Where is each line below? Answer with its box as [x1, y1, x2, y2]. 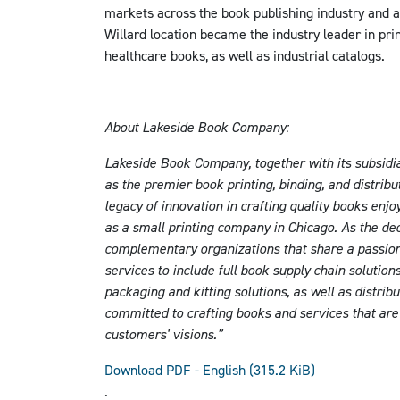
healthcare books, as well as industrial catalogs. [104, 46, 385, 64]
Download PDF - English [104, 361, 249, 379]
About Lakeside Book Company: [104, 118, 288, 136]
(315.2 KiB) [249, 361, 315, 379]
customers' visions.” [104, 325, 222, 343]
